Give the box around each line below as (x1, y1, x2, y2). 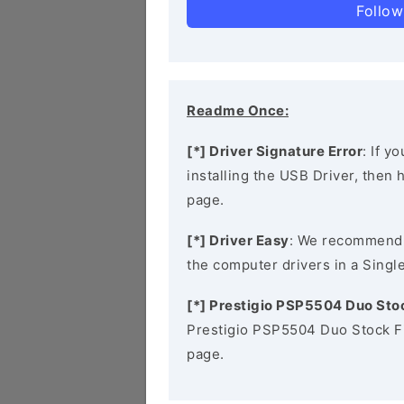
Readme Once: (187, 102, 289, 119)
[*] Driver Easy (187, 232, 289, 249)
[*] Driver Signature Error (187, 142, 363, 160)
